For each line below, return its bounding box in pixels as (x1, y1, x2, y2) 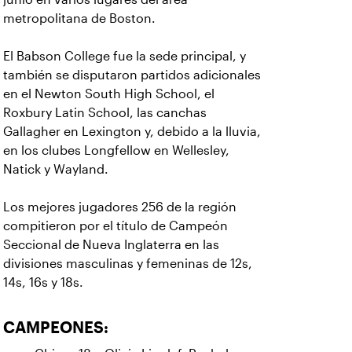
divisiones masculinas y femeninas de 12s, (3, 257, 252, 270)
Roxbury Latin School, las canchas (3, 106, 207, 119)
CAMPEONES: (3, 322, 108, 333)
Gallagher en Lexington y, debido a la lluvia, (3, 125, 261, 138)
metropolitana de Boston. (3, 12, 156, 25)
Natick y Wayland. (3, 163, 108, 176)
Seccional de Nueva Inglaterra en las (3, 238, 219, 251)
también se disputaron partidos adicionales (3, 68, 261, 82)
